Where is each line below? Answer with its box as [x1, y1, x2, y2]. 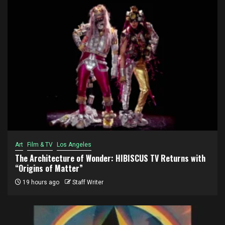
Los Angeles [57, 141, 91, 148]
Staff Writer [72, 178, 103, 186]
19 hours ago [21, 178, 59, 186]
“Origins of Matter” [15, 162, 83, 174]
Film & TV [27, 141, 53, 148]
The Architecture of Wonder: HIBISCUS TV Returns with [15, 152, 205, 164]
